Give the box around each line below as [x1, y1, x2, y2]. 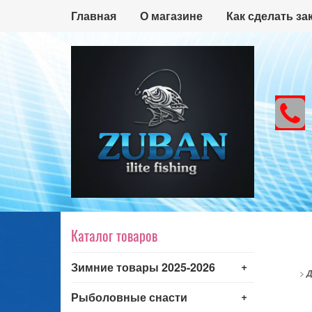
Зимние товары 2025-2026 [71, 258, 215, 275]
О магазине [140, 8, 203, 24]
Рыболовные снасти [71, 288, 187, 305]
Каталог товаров [71, 224, 157, 246]
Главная [71, 8, 116, 24]
